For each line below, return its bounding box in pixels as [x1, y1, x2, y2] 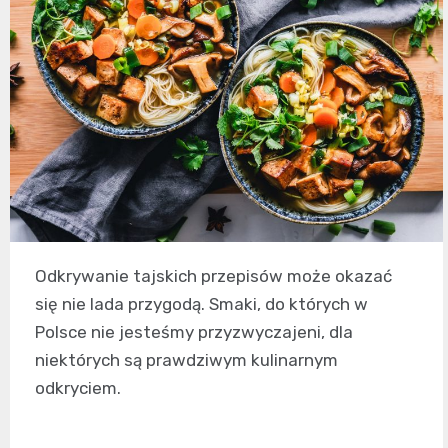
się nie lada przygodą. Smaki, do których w [35, 294, 368, 315]
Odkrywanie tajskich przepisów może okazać [35, 266, 392, 287]
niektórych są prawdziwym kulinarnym [35, 350, 338, 371]
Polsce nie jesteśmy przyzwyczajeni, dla [35, 322, 353, 343]
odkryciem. [35, 378, 121, 399]
